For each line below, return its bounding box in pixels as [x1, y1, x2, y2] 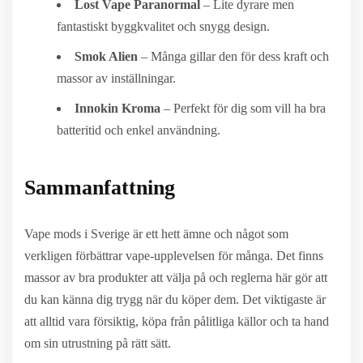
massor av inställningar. [57, 71, 176, 85]
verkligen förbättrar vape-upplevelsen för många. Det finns [24, 249, 323, 263]
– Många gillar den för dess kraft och [138, 49, 329, 63]
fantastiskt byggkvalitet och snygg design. [57, 19, 270, 33]
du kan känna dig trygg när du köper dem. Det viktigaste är [24, 293, 326, 306]
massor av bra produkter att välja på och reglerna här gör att [24, 271, 327, 284]
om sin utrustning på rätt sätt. [24, 336, 171, 350]
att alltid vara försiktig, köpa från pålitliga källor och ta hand [24, 314, 329, 328]
